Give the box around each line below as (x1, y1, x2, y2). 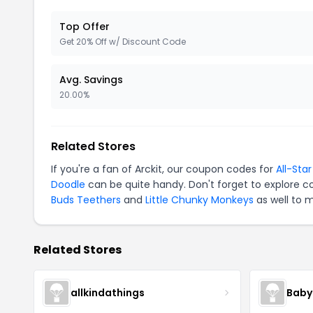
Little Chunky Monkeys (145, 193, 254, 207)
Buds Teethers (51, 193, 121, 207)
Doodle (51, 177, 85, 191)
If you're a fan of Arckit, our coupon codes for (51, 162, 276, 176)
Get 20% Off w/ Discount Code (59, 36, 186, 48)
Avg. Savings (59, 73, 123, 87)
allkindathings (71, 285, 145, 300)
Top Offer (59, 20, 110, 34)
